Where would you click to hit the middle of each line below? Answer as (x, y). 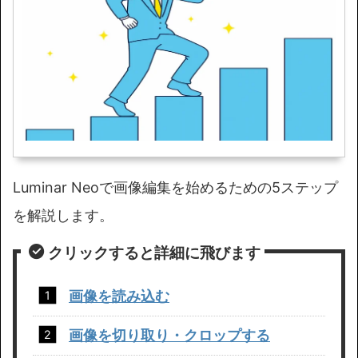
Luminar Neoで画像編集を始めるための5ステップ (175, 188)
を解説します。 (63, 216)
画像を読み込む (119, 296)
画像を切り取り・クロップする (169, 336)
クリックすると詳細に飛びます (154, 253)
